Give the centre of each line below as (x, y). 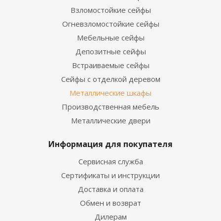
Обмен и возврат (110, 203)
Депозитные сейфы (110, 51)
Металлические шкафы (110, 93)
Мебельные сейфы (110, 37)
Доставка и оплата (110, 189)
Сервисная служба (110, 161)
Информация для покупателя (110, 144)
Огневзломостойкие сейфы (110, 24)
